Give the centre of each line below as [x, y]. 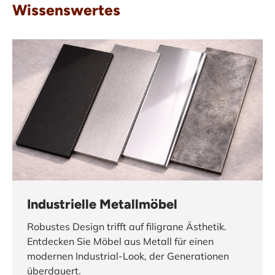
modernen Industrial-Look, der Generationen [128, 256]
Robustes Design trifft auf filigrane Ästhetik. [127, 226]
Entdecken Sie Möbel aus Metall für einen [120, 241]
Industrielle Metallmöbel [102, 204]
